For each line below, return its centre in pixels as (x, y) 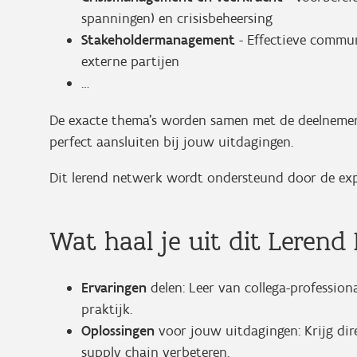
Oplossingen (120, 331)
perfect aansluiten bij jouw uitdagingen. (173, 142)
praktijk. (107, 309)
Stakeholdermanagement (160, 40)
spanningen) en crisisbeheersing (177, 18)
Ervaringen (116, 288)
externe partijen (130, 61)
